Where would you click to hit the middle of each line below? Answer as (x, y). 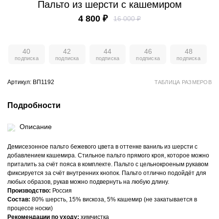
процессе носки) (30, 208)
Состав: (19, 200)
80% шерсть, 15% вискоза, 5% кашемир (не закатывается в (114, 200)
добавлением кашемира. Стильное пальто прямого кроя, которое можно (108, 156)
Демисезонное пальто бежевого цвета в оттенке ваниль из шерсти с (102, 147)
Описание (36, 127)
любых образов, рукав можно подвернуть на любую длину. (88, 182)
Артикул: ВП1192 (31, 82)
